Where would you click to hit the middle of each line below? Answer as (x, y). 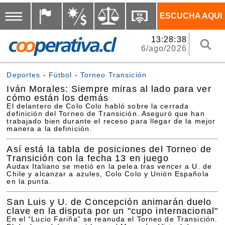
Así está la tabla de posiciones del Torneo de (109, 149)
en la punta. (29, 182)
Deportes (24, 75)
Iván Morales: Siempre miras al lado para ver (109, 88)
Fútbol (60, 75)
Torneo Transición (113, 75)
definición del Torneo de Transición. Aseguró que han (106, 114)
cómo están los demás (58, 97)
